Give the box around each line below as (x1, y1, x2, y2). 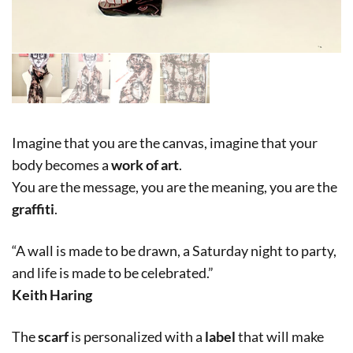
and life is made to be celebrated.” (12, 263, 214, 281)
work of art (111, 155, 179, 173)
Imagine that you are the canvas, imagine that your (12, 133, 318, 151)
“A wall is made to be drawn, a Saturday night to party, (12, 241, 336, 259)
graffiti (12, 199, 54, 217)
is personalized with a (69, 327, 205, 345)
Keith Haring (12, 285, 92, 303)
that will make (236, 327, 324, 345)
